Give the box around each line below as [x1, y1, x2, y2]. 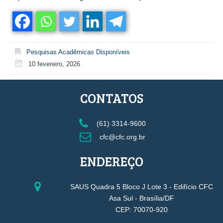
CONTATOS [80, 89, 143, 107]
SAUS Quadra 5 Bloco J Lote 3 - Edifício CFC [70, 183, 213, 191]
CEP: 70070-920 [115, 206, 168, 214]
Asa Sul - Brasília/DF [109, 194, 174, 203]
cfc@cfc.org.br [97, 133, 145, 141]
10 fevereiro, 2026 [28, 60, 80, 68]
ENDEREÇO [80, 152, 143, 170]
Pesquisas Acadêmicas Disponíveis [26, 48, 130, 56]
